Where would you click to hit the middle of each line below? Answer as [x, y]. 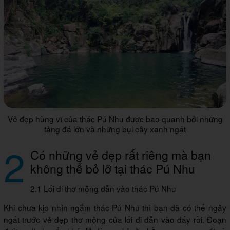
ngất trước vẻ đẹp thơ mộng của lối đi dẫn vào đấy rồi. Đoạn [115, 219]
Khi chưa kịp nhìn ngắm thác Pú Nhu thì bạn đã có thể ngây [115, 208]
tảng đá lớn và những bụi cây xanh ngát [115, 129]
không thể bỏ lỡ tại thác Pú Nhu [113, 169]
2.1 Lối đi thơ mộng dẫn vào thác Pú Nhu [103, 189]
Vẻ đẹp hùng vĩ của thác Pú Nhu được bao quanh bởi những [115, 119]
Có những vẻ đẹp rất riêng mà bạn [121, 155]
